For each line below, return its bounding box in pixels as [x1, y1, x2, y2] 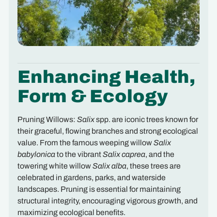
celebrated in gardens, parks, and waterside [17, 173, 166, 182]
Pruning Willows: [17, 115, 77, 124]
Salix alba [92, 162, 126, 170]
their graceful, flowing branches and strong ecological [17, 127, 198, 135]
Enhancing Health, [17, 67, 195, 87]
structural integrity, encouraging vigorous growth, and [17, 197, 198, 205]
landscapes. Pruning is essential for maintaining [17, 185, 181, 193]
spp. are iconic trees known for [94, 115, 198, 124]
